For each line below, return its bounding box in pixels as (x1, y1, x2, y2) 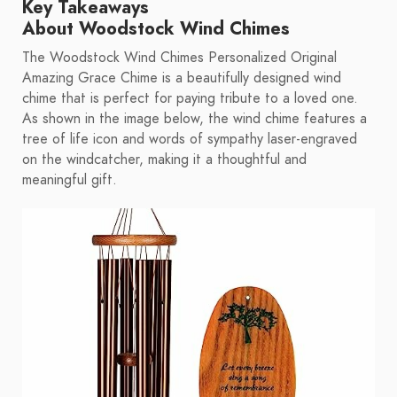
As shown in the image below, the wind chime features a (22, 109, 367, 129)
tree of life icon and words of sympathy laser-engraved (22, 129, 357, 150)
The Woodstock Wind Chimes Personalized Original (22, 48, 337, 68)
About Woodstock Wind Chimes (22, 16, 290, 42)
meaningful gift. (22, 170, 117, 191)
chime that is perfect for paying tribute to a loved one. (22, 89, 358, 109)
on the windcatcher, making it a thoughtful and (22, 150, 307, 170)
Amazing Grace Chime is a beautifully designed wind (22, 68, 341, 89)
